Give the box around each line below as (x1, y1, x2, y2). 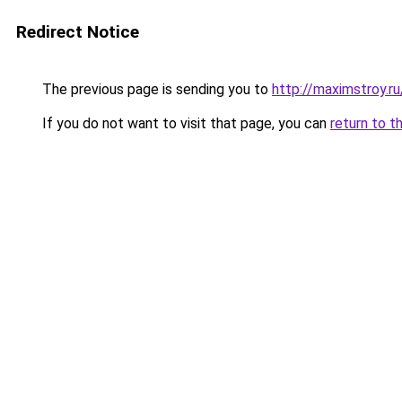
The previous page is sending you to (39, 81, 272, 98)
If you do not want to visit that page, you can (39, 115, 330, 132)
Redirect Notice (16, 22, 139, 42)
